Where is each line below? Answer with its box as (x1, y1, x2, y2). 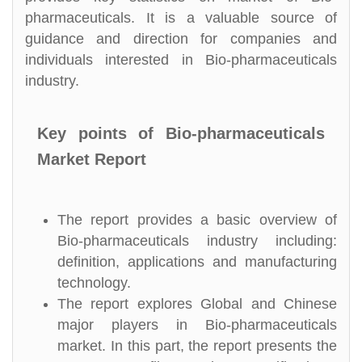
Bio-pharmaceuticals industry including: (57, 233, 337, 249)
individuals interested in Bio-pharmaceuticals (25, 52, 337, 68)
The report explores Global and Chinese (57, 296, 337, 312)
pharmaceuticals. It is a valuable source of (25, 10, 337, 26)
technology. (57, 275, 131, 291)
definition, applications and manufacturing (57, 254, 337, 270)
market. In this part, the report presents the (57, 338, 337, 354)
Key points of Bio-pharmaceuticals (37, 124, 325, 142)
